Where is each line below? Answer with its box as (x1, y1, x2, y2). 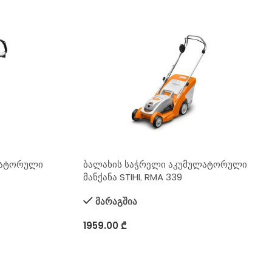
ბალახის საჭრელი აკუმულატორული (83, 158, 247, 171)
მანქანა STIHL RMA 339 (83, 171, 182, 184)
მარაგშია (95, 195, 137, 208)
